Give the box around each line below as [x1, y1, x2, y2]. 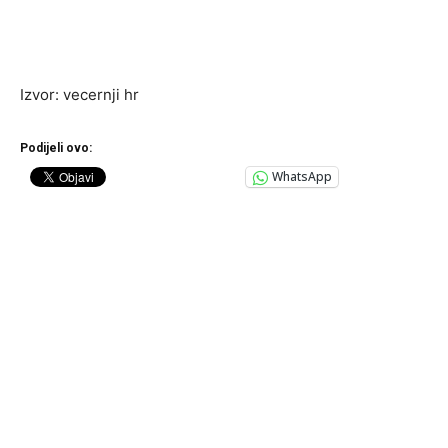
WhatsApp [272, 168, 332, 186]
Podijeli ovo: [20, 140, 92, 155]
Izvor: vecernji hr [20, 84, 139, 104]
